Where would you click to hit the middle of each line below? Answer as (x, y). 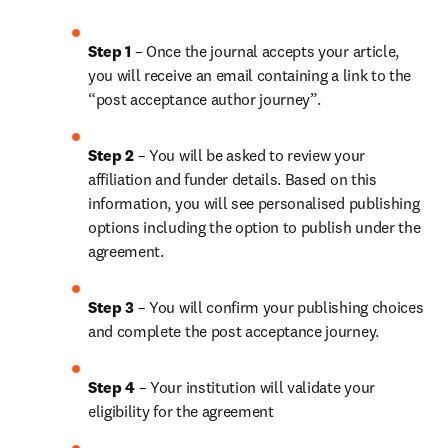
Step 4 (113, 387)
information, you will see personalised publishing (254, 203)
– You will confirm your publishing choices (280, 307)
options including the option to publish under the (254, 227)
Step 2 (113, 155)
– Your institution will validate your (256, 387)
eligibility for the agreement (181, 411)
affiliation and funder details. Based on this (232, 179)
